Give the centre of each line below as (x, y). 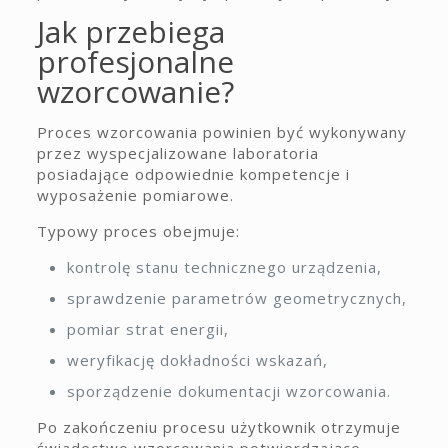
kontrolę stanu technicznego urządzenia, (224, 267)
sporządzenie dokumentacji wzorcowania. (228, 391)
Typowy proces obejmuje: (138, 231)
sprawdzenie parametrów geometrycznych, (236, 298)
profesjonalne (135, 61)
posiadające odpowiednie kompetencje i (193, 174)
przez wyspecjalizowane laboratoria (177, 153)
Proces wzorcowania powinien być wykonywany (221, 132)
